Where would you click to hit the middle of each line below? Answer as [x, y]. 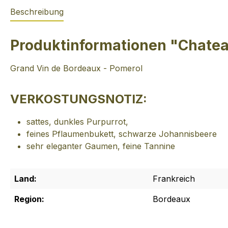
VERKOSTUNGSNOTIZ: [79, 99]
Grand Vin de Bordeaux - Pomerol [76, 68]
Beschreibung [37, 11]
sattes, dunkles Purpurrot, [77, 121]
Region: [29, 199]
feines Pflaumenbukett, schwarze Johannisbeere [122, 134]
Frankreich [174, 178]
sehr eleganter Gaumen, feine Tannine [101, 146]
